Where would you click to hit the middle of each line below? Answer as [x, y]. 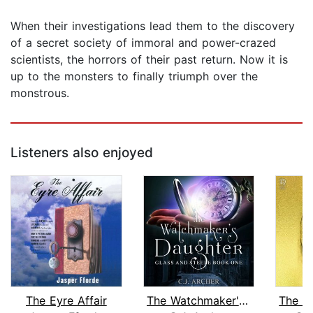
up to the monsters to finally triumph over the [134, 77]
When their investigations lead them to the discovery [153, 26]
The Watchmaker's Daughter [243, 300]
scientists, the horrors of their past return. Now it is [149, 60]
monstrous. [40, 93]
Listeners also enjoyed [82, 153]
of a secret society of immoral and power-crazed [143, 43]
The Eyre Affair [66, 300]
